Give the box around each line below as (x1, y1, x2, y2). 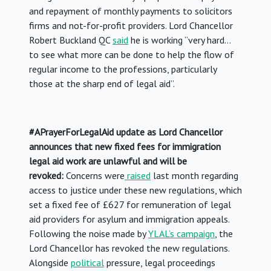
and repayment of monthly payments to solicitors (29, 5, 232, 18)
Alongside (29, 256, 71, 269)
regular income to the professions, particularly (29, 63, 217, 76)
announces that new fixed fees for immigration (29, 140, 221, 153)
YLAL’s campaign (148, 227, 215, 240)
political (71, 256, 104, 269)
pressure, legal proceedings (104, 256, 215, 269)
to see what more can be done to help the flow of (29, 48, 234, 61)
